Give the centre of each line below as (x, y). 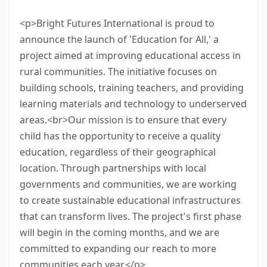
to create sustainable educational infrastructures (130, 200)
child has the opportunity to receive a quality (120, 136)
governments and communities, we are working (128, 184)
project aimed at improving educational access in (130, 55)
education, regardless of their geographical (118, 152)
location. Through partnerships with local (113, 168)
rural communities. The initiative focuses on (118, 71)
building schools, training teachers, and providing (132, 87)
